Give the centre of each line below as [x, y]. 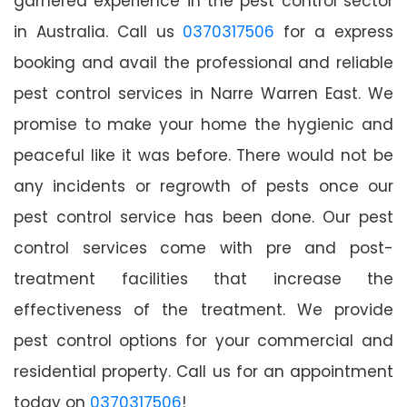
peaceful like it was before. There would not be [203, 155]
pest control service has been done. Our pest [203, 217]
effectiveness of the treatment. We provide [203, 309]
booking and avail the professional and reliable [203, 62]
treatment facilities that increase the [203, 278]
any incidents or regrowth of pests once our [203, 186]
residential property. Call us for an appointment [203, 371]
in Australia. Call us [99, 31]
